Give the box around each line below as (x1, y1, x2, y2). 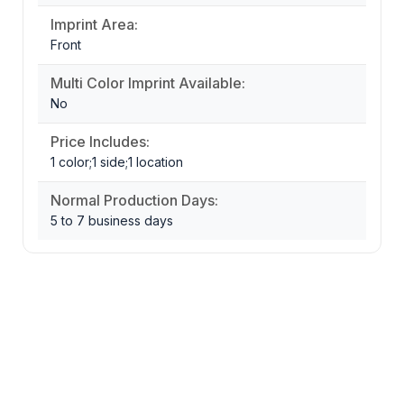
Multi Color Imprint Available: (50, 73, 245, 92)
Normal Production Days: (50, 190, 218, 209)
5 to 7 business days (50, 212, 173, 228)
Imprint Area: (50, 14, 138, 33)
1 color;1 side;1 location (50, 153, 183, 170)
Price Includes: (50, 132, 150, 151)
